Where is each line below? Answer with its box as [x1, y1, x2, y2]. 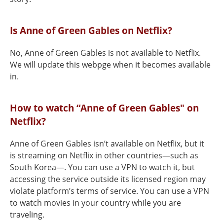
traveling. [10, 209, 44, 220]
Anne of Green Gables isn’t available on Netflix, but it [10, 138, 204, 149]
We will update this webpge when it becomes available [10, 59, 211, 70]
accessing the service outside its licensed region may [10, 174, 206, 184]
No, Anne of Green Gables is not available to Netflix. [10, 47, 201, 58]
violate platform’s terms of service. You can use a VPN [10, 185, 209, 196]
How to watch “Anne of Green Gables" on [10, 101, 199, 114]
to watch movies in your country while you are [10, 197, 181, 208]
